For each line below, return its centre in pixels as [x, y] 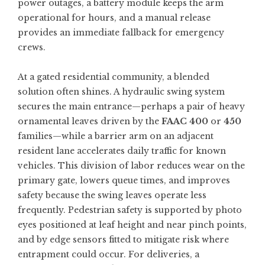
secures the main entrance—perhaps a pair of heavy [131, 106]
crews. [32, 47]
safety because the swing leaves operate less [112, 195]
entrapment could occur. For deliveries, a [109, 254]
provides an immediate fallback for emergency [121, 33]
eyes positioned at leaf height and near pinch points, [132, 225]
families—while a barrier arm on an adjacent [116, 136]
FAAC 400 [185, 121]
